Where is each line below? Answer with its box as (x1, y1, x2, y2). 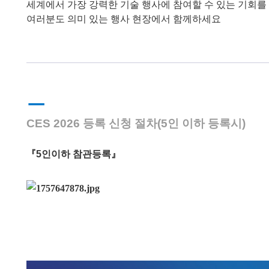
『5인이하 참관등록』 (26, 148, 121, 159)
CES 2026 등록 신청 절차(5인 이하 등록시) (26, 116, 246, 130)
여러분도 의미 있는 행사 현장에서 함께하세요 (26, 13, 221, 24)
